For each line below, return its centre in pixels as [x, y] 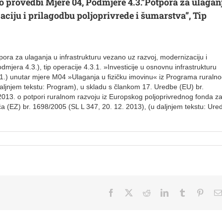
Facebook [130, 192]
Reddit [161, 192]
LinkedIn [182, 192]
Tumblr [197, 192]
